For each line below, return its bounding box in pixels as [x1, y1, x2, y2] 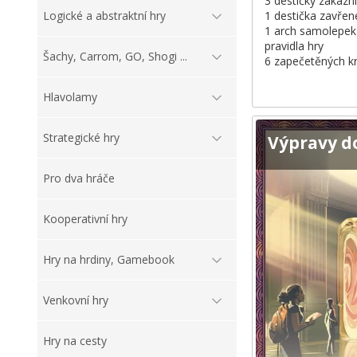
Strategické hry [43, 130, 120, 146]
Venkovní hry [43, 292, 108, 308]
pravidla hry [264, 38, 324, 54]
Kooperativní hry [43, 211, 127, 227]
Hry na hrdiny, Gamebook [43, 252, 175, 268]
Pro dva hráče [43, 171, 115, 186]
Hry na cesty [43, 333, 107, 349]
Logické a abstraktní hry [43, 8, 166, 24]
